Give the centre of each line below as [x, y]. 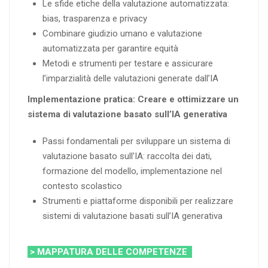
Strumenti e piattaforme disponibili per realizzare [138, 201]
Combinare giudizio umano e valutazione [122, 33]
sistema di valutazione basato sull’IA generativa [127, 114]
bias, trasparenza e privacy [95, 18]
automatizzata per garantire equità [110, 48]
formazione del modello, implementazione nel [132, 171]
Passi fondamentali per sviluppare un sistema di [136, 141]
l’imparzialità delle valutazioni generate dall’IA [130, 78]
